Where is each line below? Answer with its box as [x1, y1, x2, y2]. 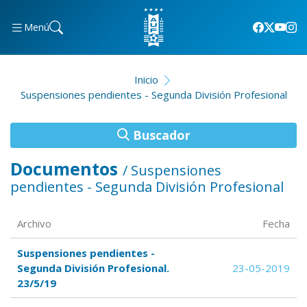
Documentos [10, 157, 123, 180]
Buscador [129, 127, 191, 143]
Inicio [134, 73, 158, 86]
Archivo [17, 217, 51, 230]
